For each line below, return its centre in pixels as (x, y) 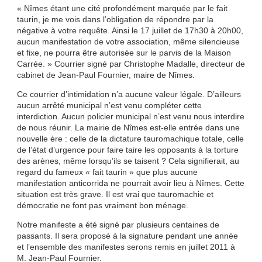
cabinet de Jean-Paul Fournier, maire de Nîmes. (106, 75)
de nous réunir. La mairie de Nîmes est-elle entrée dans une (128, 128)
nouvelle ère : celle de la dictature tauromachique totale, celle (130, 139)
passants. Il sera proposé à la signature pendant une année (127, 236)
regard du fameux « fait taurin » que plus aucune (107, 172)
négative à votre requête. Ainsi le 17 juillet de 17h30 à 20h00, (130, 31)
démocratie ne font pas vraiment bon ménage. (102, 206)
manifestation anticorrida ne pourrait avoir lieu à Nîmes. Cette (130, 183)
